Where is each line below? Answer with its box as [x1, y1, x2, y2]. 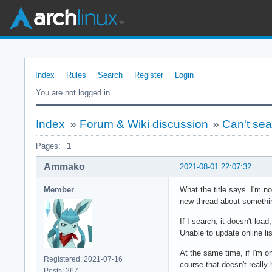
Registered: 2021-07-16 [44, 254, 123, 263]
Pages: [36, 141, 61, 151]
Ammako [44, 161, 85, 172]
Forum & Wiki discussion [79, 118, 208, 131]
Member [44, 185, 74, 194]
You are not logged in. [36, 88, 112, 97]
